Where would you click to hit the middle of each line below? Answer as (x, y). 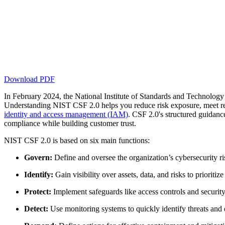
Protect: (38, 191)
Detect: (36, 208)
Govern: (38, 157)
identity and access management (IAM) (66, 114)
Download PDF (29, 79)
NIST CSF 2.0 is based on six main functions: (77, 140)
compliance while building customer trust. (70, 123)
